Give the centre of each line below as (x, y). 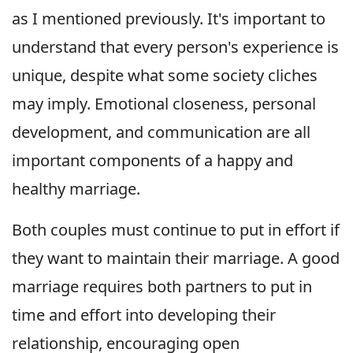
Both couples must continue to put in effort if (176, 230)
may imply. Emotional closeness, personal (164, 104)
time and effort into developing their (144, 315)
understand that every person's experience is (175, 47)
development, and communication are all (161, 132)
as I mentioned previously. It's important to (169, 19)
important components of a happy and (152, 161)
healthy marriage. (76, 189)
